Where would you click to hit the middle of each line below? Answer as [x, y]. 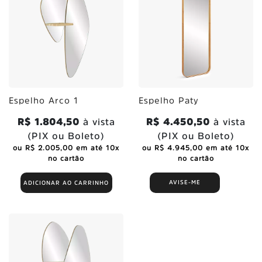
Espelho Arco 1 [44, 100]
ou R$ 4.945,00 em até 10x [196, 148]
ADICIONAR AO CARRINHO [66, 183]
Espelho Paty [168, 100]
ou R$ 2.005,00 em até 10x [66, 148]
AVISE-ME [185, 182]
